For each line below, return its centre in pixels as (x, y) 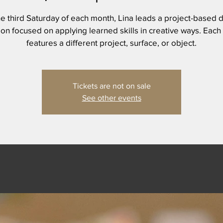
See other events (111, 98)
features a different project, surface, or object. (111, 42)
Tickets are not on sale (111, 86)
